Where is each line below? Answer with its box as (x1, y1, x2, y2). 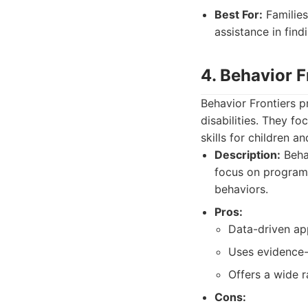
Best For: (214, 8, 263, 21)
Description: (214, 148, 280, 162)
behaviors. (214, 182, 268, 196)
